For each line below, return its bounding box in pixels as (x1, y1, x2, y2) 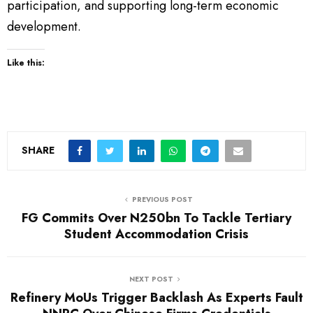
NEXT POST (129, 274, 173, 285)
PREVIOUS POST (131, 194, 193, 205)
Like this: (7, 57, 45, 70)
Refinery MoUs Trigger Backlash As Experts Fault (10, 289, 303, 307)
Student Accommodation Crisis (64, 225, 249, 244)
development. (7, 17, 81, 36)
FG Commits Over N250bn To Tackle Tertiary (22, 209, 291, 228)
